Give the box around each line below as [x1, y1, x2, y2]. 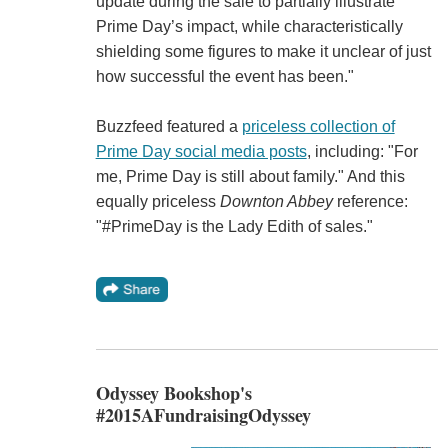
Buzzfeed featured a [95, 117, 242, 135]
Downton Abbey [219, 192, 333, 210]
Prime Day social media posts [95, 142, 307, 160]
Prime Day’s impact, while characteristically [95, 17, 403, 35]
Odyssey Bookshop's [95, 379, 252, 406]
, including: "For [306, 142, 418, 160]
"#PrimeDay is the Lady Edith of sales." [95, 217, 373, 235]
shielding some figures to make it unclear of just [95, 42, 431, 60]
